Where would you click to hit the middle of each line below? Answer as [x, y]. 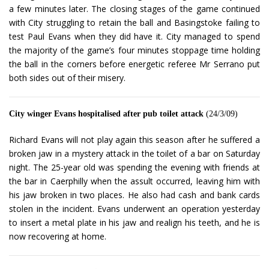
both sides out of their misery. [67, 78]
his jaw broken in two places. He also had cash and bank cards [134, 195]
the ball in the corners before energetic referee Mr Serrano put [134, 64]
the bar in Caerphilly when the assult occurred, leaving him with [134, 181]
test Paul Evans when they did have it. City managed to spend [134, 37]
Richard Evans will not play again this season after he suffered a [134, 140]
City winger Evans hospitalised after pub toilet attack [106, 114]
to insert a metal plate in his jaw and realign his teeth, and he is [134, 223]
